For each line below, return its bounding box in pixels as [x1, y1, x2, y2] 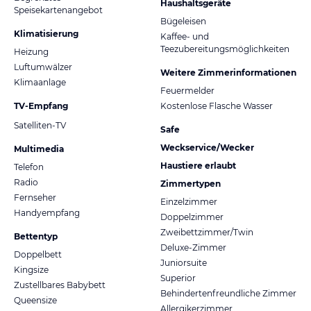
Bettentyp [14, 230, 58, 242]
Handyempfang [14, 207, 80, 218]
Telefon [14, 161, 44, 172]
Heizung [14, 46, 49, 57]
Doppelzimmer [160, 211, 224, 222]
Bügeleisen [160, 15, 206, 26]
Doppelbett [14, 249, 62, 260]
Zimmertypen [160, 178, 221, 189]
